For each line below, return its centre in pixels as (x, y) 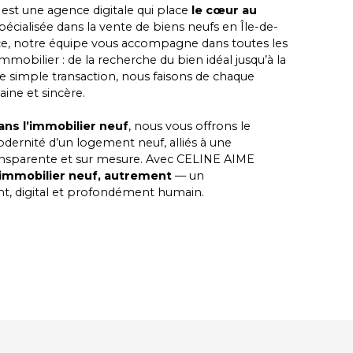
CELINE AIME (216, 159)
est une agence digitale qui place (97, 10)
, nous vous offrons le (190, 126)
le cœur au (224, 10)
